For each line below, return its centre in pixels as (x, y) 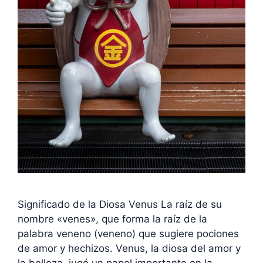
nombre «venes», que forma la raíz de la (112, 219)
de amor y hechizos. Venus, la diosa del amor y (129, 248)
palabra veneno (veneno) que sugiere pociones (128, 233)
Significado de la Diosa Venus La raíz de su (120, 204)
